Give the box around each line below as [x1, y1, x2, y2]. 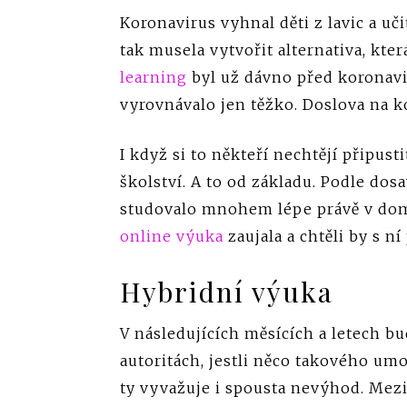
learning [120, 67, 187, 86]
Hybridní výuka [120, 273, 333, 310]
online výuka [120, 226, 223, 245]
